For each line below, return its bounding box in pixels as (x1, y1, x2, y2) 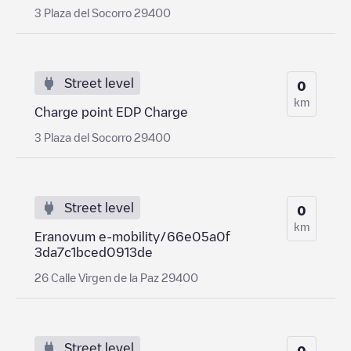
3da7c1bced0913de (34, 245, 153, 259)
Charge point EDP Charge (34, 105, 188, 118)
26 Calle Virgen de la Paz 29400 (34, 271, 198, 283)
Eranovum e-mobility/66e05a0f (34, 230, 230, 243)
